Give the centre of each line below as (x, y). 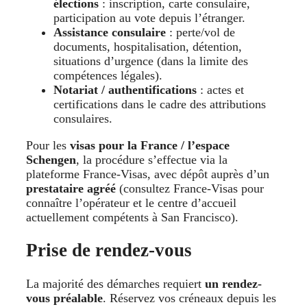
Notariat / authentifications (125, 90)
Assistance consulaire (110, 33)
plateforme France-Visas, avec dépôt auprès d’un (148, 174)
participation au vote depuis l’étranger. (149, 18)
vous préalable (64, 298)
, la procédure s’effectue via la (152, 160)
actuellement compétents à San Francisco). (134, 218)
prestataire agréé (71, 189)
